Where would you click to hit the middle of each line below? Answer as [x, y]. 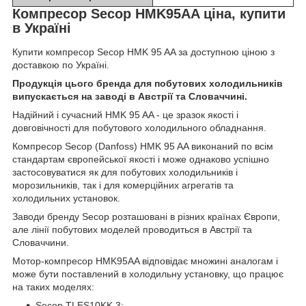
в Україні [42, 28]
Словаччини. [41, 243]
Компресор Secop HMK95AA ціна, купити [149, 13]
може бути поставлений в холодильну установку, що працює [148, 274]
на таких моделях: [53, 287]
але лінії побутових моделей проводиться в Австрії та [132, 230]
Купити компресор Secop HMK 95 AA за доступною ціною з [143, 52]
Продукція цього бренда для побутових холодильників [148, 84]
